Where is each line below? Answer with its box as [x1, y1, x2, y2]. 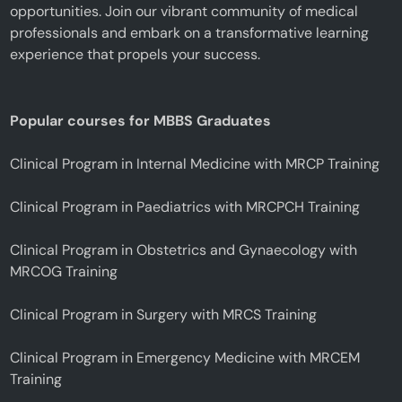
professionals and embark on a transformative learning [10, 22, 370, 42]
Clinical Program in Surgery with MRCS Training [10, 304, 318, 324]
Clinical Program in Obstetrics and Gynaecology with [10, 240, 358, 259]
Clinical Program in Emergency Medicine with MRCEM [10, 347, 361, 367]
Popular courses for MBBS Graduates [10, 110, 272, 130]
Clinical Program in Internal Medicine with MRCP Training [10, 153, 380, 173]
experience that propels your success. [10, 44, 261, 64]
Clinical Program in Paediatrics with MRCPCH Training [10, 197, 361, 216]
